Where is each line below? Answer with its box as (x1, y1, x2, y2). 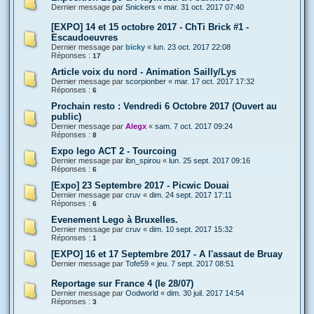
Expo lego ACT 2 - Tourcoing (51, 145, 177, 156)
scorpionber (125, 76, 166, 86)
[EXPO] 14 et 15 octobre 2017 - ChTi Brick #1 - (51, 21, 249, 32)
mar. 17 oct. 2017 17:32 (175, 76, 254, 86)
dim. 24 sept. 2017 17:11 (149, 190, 232, 199)
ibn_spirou (125, 156, 161, 165)
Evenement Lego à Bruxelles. (51, 214, 178, 225)
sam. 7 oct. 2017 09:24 (155, 121, 233, 130)
